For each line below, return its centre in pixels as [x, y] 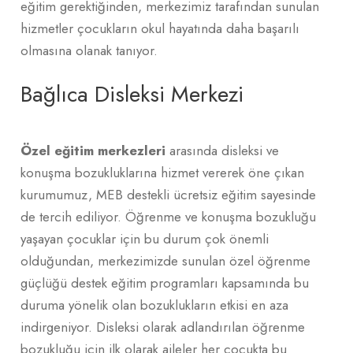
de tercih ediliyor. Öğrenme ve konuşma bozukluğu [168, 216]
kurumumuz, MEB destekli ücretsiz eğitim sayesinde [168, 194]
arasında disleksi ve [222, 150]
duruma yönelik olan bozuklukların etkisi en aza [154, 305]
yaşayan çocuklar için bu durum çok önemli [145, 238]
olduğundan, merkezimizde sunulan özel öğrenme [165, 260]
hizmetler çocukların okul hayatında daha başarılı [160, 28]
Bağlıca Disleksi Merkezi [132, 94]
